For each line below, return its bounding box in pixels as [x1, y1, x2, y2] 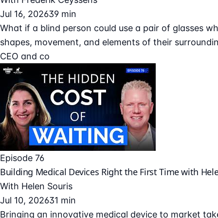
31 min [49, 195, 76, 205]
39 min [49, 8, 76, 19]
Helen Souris [21, 181, 73, 191]
